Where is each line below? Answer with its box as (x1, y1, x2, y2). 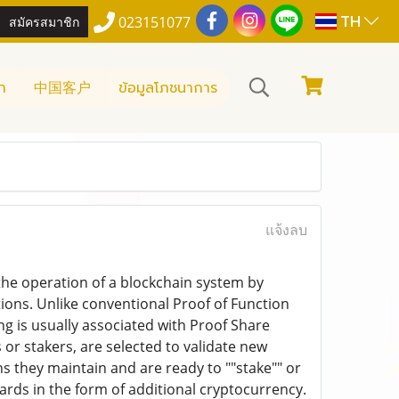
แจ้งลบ (265, 220, 307, 240)
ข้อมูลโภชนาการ (118, 77, 217, 99)
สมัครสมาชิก (9, 11, 80, 30)
